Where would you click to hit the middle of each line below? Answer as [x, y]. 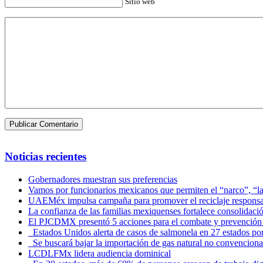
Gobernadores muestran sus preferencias [103, 180]
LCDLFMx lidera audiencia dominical [100, 254]
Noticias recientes [45, 157]
